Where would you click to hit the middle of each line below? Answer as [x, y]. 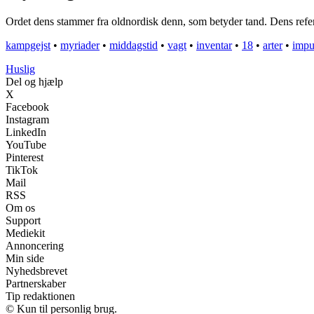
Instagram [27, 120]
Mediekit [25, 233]
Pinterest [25, 158]
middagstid [134, 46]
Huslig [20, 69]
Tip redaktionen [40, 296]
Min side [25, 259]
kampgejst [28, 46]
